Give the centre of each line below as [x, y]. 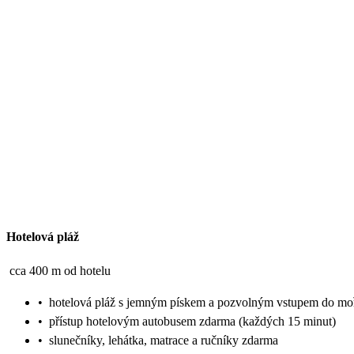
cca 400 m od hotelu [60, 270]
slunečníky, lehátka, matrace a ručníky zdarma [164, 340]
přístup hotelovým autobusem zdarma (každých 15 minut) [192, 321]
